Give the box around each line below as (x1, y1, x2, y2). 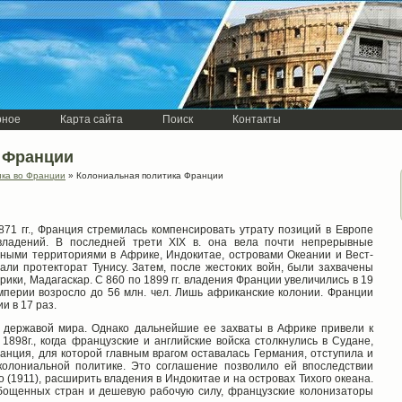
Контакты (232, 113, 281, 126)
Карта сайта (60, 113, 123, 126)
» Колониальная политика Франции (66, 170, 223, 180)
